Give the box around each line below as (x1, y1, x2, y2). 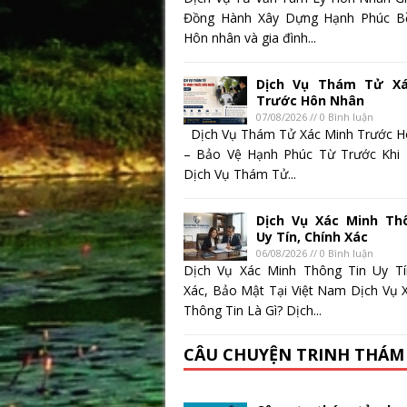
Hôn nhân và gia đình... (184, 29, 316, 47)
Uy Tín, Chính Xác (256, 228, 368, 246)
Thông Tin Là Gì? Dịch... (184, 302, 322, 320)
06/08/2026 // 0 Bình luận (256, 246, 373, 261)
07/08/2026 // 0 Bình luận (256, 110, 373, 124)
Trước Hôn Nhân (256, 92, 364, 110)
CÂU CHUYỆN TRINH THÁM (184, 343, 404, 366)
